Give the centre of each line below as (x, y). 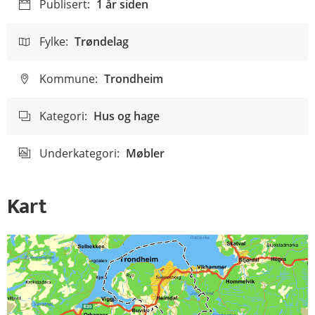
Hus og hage (127, 116)
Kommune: (69, 79)
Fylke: (54, 41)
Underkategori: (79, 153)
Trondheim (134, 79)
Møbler (145, 153)
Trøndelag (102, 41)
